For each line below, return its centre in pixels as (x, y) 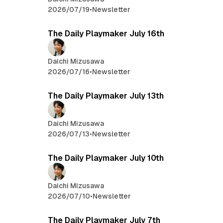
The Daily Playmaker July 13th (106, 96)
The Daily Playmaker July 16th (106, 34)
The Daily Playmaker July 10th (106, 158)
